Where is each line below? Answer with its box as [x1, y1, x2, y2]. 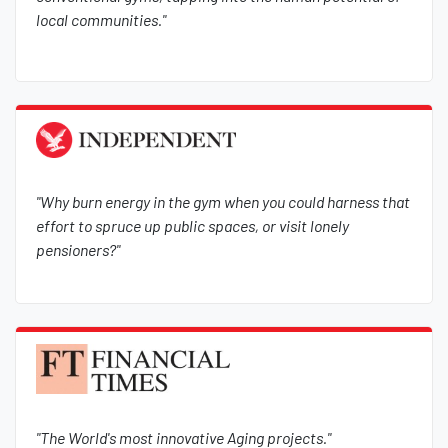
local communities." [36, 9, 166, 29]
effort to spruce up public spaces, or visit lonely [36, 216, 349, 236]
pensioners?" [36, 240, 120, 260]
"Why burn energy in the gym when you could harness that [36, 192, 410, 212]
